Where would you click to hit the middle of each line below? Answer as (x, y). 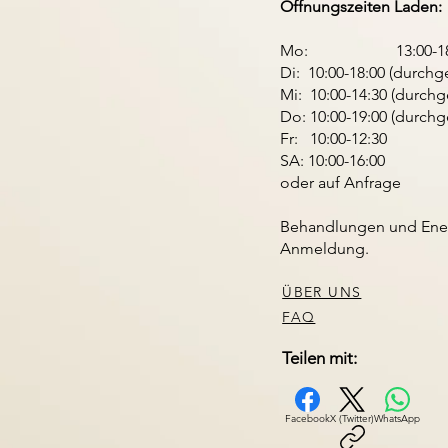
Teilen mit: (320, 358)
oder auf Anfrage (341, 182)
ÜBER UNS (322, 292)
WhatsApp (397, 418)
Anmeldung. (325, 248)
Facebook (308, 418)
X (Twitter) (352, 418)
